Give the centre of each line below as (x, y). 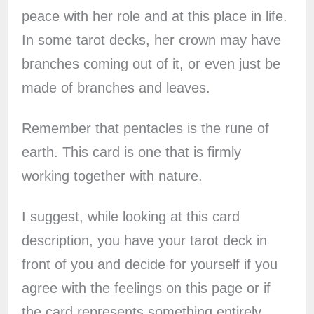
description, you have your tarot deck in (144, 241)
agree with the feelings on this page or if (146, 288)
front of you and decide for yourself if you (149, 265)
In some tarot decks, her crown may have (151, 40)
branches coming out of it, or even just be (151, 64)
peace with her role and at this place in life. (154, 16)
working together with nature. (112, 176)
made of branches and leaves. (116, 88)
